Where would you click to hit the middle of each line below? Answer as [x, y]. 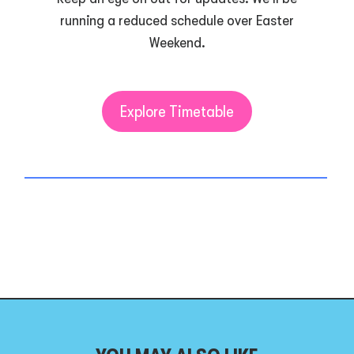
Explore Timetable [177, 111]
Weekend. [177, 43]
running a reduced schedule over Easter [177, 21]
